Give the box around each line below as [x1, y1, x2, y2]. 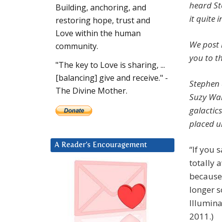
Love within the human [55, 28, 141, 39]
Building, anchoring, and [55, 2, 146, 13]
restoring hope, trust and [55, 15, 150, 26]
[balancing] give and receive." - [55, 72, 168, 84]
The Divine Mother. [55, 85, 127, 97]
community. [55, 41, 98, 52]
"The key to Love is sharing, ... [55, 59, 165, 71]
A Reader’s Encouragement [55, 141, 147, 149]
